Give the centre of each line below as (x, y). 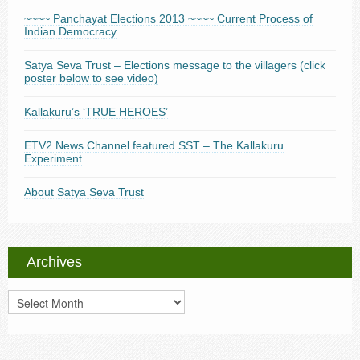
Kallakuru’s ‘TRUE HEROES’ (96, 111)
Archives (54, 262)
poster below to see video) (91, 78)
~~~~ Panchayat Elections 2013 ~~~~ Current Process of (168, 18)
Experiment (53, 158)
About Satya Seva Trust (84, 192)
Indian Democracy (70, 31)
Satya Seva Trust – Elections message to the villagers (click (175, 65)
